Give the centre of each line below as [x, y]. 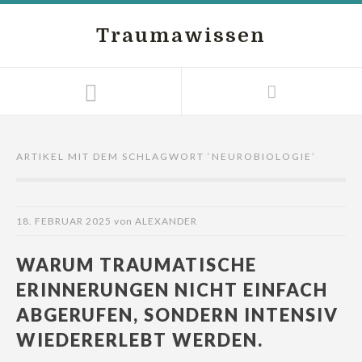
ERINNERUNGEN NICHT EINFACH [172, 290]
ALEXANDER [166, 221]
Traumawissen [181, 36]
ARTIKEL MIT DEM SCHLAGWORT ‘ [114, 156]
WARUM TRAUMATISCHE [137, 265]
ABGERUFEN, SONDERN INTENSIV [177, 315]
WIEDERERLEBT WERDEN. [140, 340]
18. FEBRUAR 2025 [64, 221]
